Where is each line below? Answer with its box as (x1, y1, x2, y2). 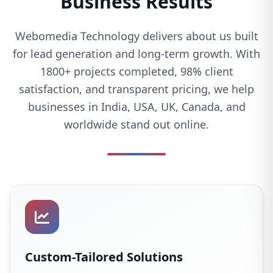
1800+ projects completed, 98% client (40, 64, 233, 79)
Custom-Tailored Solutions (25, 249, 183, 266)
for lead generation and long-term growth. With (13, 46, 260, 62)
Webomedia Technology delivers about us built (15, 29, 258, 44)
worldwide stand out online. (64, 117, 209, 132)
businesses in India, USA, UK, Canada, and (27, 99, 246, 115)
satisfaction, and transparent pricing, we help (19, 82, 254, 97)
